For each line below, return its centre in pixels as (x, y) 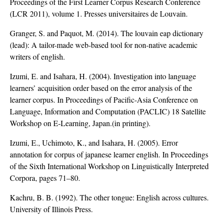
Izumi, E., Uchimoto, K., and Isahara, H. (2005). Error (94, 143)
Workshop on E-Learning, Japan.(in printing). (80, 123)
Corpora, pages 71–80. (45, 178)
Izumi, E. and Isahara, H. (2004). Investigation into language (103, 76)
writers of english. (37, 57)
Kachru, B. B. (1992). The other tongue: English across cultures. (109, 197)
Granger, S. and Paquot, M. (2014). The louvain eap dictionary (107, 33)
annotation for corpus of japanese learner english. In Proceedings (109, 154)
